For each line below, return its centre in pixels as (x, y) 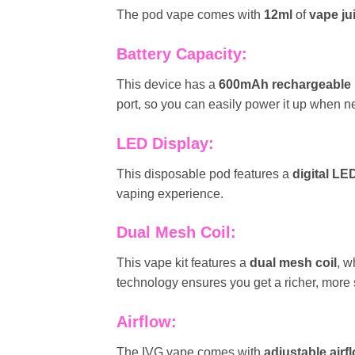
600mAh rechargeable (285, 84)
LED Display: (165, 143)
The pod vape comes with (190, 14)
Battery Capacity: (182, 53)
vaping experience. (170, 193)
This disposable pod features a (204, 174)
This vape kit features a (183, 263)
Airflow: (147, 322)
